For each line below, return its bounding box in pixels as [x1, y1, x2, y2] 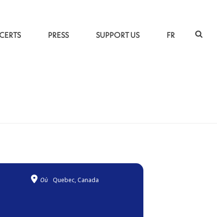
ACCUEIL [90, 111, 113, 117]
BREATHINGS [119, 111, 152, 117]
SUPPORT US [96, 30, 140, 40]
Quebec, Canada [52, 176, 99, 184]
